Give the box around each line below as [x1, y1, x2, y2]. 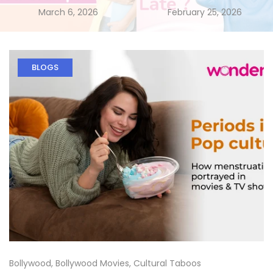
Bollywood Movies [55, 257, 129, 269]
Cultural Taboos [133, 257, 201, 269]
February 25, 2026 [168, 6, 242, 18]
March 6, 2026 [38, 6, 98, 18]
